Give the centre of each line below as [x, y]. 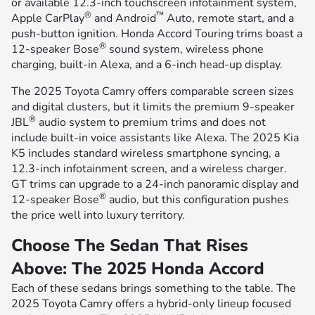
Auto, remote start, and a [229, 18]
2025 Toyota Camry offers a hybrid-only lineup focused [151, 303]
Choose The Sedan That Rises [130, 245]
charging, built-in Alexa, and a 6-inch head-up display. [147, 64]
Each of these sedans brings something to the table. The [154, 288]
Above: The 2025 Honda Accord [138, 268]
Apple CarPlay [48, 18]
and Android [124, 18]
